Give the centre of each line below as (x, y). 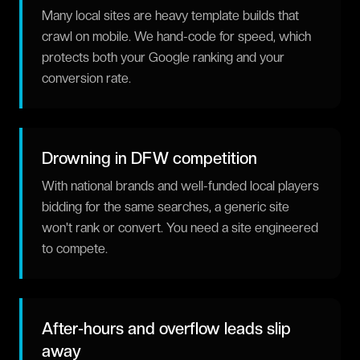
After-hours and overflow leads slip (166, 329)
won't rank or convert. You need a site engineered (180, 228)
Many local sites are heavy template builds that (170, 16)
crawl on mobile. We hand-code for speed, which (176, 37)
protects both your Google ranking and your (163, 57)
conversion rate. (86, 78)
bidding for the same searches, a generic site (166, 207)
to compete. (75, 249)
